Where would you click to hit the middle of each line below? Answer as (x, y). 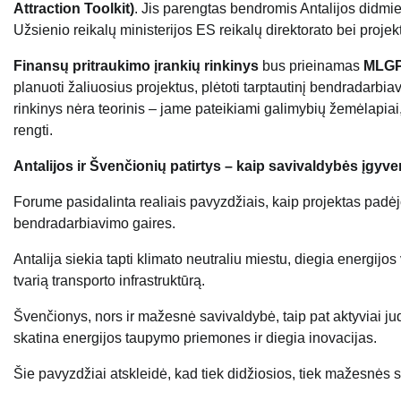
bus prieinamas (313, 66)
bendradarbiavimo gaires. (94, 224)
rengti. (33, 131)
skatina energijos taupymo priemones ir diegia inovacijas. (195, 338)
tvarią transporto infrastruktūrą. (109, 281)
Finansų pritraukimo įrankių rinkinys (138, 66)
